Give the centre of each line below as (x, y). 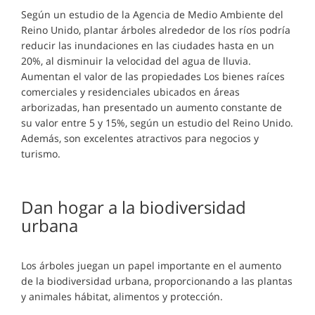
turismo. (41, 154)
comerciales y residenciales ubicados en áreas (130, 92)
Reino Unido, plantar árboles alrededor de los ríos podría (156, 30)
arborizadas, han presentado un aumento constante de (152, 107)
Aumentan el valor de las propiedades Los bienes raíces (153, 76)
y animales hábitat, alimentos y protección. (122, 296)
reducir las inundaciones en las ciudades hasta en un (148, 45)
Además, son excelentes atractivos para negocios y (140, 138)
